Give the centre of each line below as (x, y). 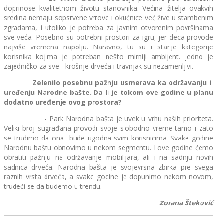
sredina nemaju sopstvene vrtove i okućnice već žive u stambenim (108, 18)
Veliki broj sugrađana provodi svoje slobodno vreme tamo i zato (108, 128)
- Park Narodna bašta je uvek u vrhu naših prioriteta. (108, 119)
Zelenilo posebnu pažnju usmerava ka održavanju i (108, 83)
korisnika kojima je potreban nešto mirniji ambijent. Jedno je (108, 57)
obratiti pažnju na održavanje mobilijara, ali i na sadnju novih (108, 157)
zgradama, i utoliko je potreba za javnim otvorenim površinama (108, 28)
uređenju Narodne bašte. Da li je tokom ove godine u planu (108, 93)
